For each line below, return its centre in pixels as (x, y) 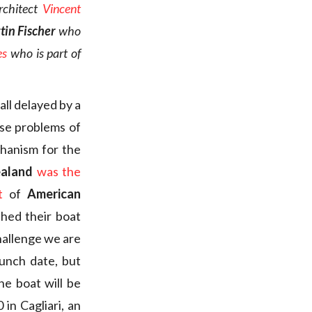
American (54, 194)
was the (59, 172)
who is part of (44, 53)
